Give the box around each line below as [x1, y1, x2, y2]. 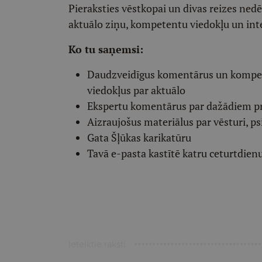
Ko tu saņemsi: [68, 42, 143, 56]
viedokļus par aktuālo [87, 83, 185, 97]
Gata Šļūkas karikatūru [87, 130, 191, 144]
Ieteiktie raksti [68, 237, 126, 250]
